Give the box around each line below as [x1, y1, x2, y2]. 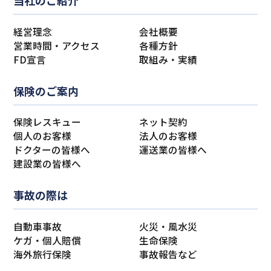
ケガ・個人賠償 [13, 233, 82, 248]
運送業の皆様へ [139, 143, 207, 157]
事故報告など [139, 247, 197, 262]
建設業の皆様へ [13, 157, 82, 171]
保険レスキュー [13, 115, 82, 129]
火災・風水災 [139, 220, 197, 234]
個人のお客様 [13, 129, 72, 143]
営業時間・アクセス [13, 38, 100, 53]
